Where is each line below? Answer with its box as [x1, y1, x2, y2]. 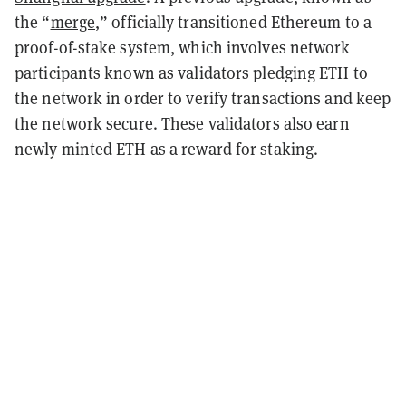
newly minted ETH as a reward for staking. [14, 137, 319, 159]
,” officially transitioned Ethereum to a [95, 10, 372, 33]
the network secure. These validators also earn [14, 111, 350, 134]
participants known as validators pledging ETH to [14, 61, 368, 83]
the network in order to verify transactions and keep [14, 86, 391, 109]
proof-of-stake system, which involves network [14, 35, 351, 58]
